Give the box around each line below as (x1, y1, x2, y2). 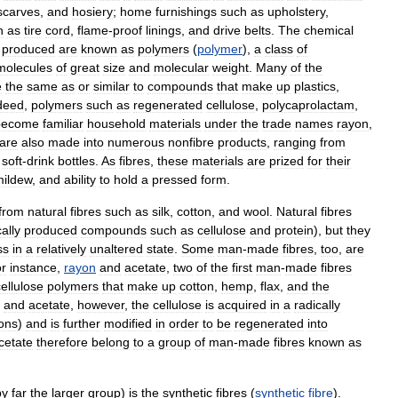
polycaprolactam (262, 98, 354, 112)
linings (146, 23, 181, 37)
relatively (36, 242, 86, 256)
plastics (294, 79, 336, 93)
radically (294, 298, 340, 312)
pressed (152, 172, 197, 187)
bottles (58, 154, 95, 168)
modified (104, 316, 152, 330)
